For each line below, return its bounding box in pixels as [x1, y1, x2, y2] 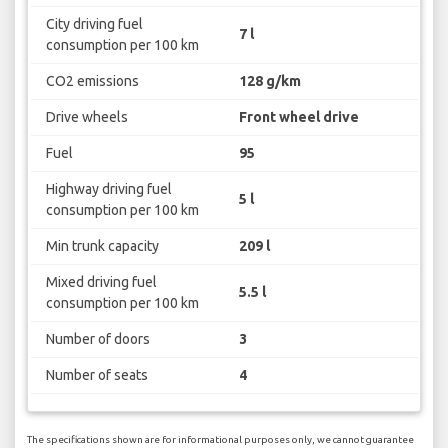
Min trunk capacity [45, 237, 159, 254]
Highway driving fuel [45, 180, 172, 197]
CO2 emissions [45, 72, 139, 89]
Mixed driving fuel [45, 273, 157, 290]
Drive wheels [45, 108, 128, 125]
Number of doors [45, 330, 150, 347]
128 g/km [239, 72, 301, 89]
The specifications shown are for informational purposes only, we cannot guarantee [27, 434, 414, 446]
